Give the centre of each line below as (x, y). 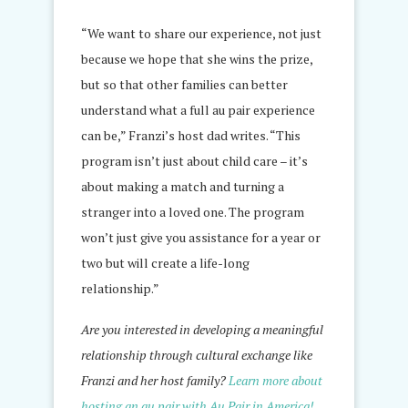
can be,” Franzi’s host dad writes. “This (191, 135)
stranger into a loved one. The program (193, 212)
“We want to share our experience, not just (201, 33)
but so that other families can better (184, 84)
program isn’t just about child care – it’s (194, 161)
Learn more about (275, 380)
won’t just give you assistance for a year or (201, 237)
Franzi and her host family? (155, 380)
